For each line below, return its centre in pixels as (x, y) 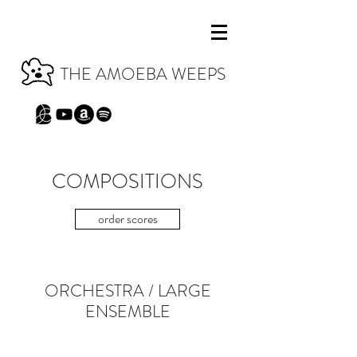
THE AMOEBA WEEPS (143, 74)
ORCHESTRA (94, 291)
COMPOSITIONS (127, 182)
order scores (127, 219)
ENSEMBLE (127, 312)
